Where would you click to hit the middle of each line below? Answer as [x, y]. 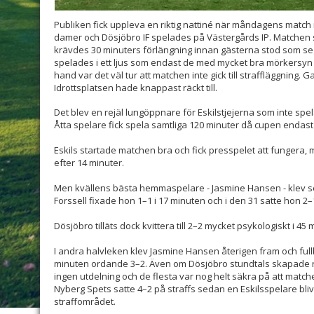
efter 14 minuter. [89, 163]
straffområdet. [85, 302]
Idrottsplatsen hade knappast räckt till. [136, 88]
